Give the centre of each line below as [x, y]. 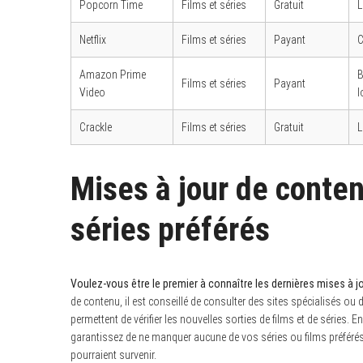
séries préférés [170, 229]
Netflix [93, 39]
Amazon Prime [113, 74]
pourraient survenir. [113, 354]
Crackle [96, 127]
